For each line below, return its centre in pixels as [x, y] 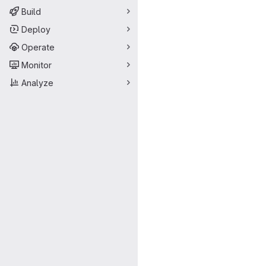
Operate [38, 47]
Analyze [37, 83]
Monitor [37, 65]
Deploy [36, 29]
